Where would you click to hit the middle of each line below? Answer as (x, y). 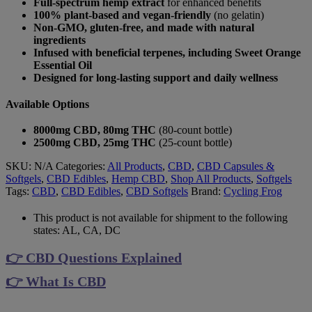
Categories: (81, 166)
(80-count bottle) (194, 130)
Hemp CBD (138, 178)
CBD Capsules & (236, 166)
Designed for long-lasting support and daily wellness (156, 77)
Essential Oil (63, 65)
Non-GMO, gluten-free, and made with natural (144, 27)
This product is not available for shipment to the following (161, 217)
